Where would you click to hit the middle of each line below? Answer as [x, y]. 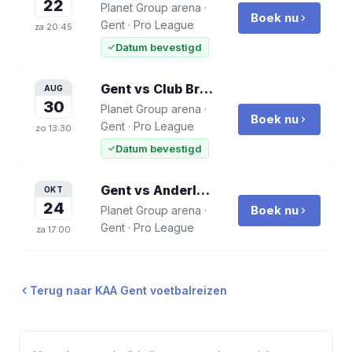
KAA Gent [121, 290]
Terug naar [62, 290]
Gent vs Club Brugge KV [206, 89]
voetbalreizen [187, 290]
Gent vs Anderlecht [203, 190]
